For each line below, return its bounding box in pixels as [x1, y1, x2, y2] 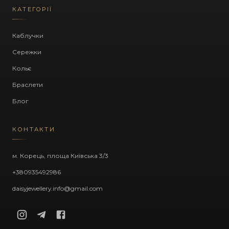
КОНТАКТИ [12, 126, 55, 133]
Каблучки [12, 32, 43, 39]
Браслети [12, 81, 43, 88]
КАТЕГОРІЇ [12, 6, 53, 13]
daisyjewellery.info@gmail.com [12, 185, 103, 192]
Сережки [12, 48, 41, 56]
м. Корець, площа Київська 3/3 [12, 152, 108, 159]
